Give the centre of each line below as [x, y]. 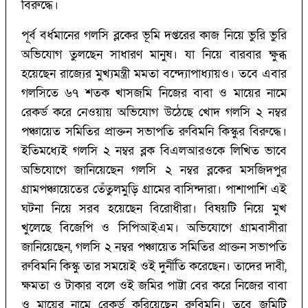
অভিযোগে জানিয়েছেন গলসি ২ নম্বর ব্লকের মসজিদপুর [154, 170]
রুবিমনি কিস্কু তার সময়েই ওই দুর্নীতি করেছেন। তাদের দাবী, [154, 267]
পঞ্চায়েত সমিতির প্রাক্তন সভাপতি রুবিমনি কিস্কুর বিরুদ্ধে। [154, 132]
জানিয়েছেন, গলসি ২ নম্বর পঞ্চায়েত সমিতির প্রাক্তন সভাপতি [154, 247]
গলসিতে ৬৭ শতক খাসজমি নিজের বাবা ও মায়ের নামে [154, 93]
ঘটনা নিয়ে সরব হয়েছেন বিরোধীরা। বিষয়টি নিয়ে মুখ [154, 209]
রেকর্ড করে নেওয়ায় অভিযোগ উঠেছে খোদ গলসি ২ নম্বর [154, 113]
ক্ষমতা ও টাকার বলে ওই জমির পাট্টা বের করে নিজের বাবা [154, 286]
